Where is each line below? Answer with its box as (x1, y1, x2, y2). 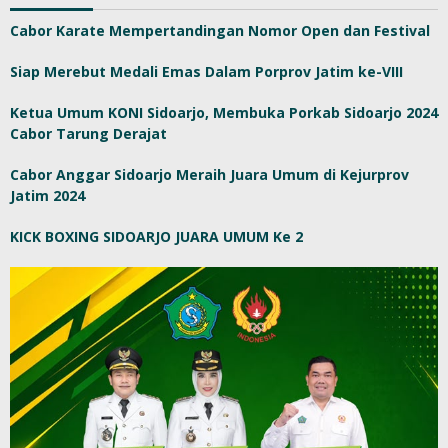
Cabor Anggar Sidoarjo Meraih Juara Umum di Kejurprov (10, 164, 409, 184)
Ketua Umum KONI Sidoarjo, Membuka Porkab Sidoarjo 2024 (10, 102, 438, 122)
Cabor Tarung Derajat (10, 123, 167, 143)
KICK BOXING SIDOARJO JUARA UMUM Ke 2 (10, 226, 303, 246)
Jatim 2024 (10, 185, 85, 205)
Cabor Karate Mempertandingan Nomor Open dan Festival (10, 20, 430, 40)
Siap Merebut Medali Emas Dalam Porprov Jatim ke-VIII (10, 61, 403, 81)
